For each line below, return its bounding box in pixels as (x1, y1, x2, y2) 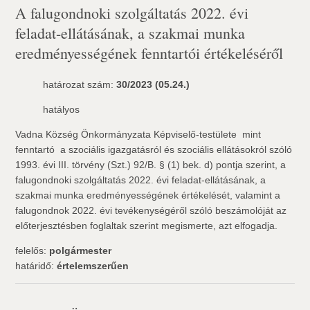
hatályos (43, 104, 80, 115)
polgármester (49, 245, 112, 256)
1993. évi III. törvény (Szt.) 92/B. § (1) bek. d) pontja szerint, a (15, 159, 286, 170)
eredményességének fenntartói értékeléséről (15, 43, 284, 63)
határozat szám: (43, 79, 117, 90)
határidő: (15, 260, 57, 271)
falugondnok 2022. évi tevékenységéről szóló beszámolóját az (15, 205, 287, 216)
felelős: (15, 245, 50, 256)
